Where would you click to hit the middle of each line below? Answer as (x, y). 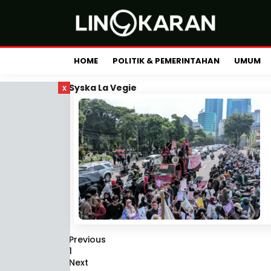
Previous (87, 240)
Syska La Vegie (103, 88)
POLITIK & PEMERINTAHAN (166, 61)
